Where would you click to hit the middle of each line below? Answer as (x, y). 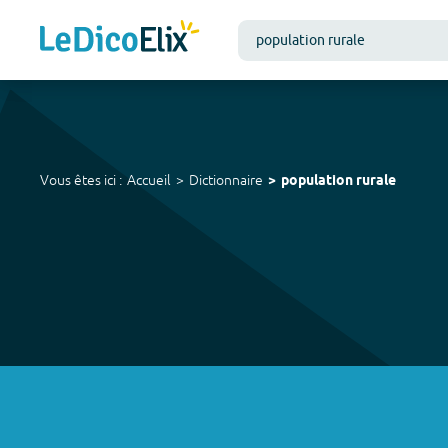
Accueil (149, 180)
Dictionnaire (226, 180)
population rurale (338, 181)
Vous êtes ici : (81, 180)
